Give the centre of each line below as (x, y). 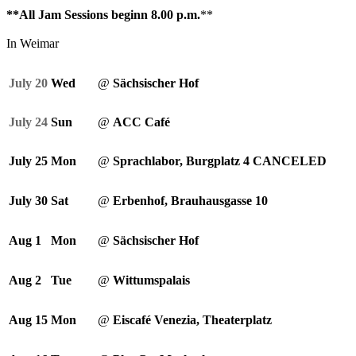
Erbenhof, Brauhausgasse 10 (190, 201)
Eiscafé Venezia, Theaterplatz (192, 320)
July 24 (28, 122)
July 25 (28, 161)
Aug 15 (30, 320)
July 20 (30, 83)
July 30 (28, 201)
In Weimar (33, 43)
